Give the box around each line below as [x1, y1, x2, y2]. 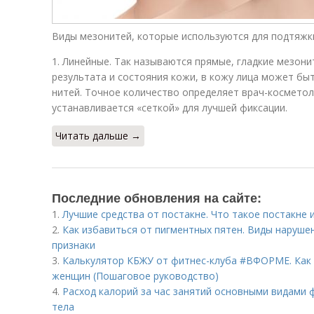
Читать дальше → [55, 129, 141, 142]
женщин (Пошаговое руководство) [52, 269, 219, 282]
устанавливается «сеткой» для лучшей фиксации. [52, 101, 287, 114]
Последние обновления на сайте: [52, 189, 261, 207]
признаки [52, 238, 95, 252]
